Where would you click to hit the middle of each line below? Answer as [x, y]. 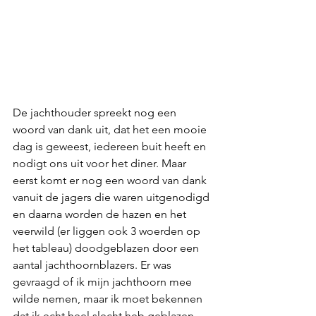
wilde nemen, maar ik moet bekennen [109, 298]
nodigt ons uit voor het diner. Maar [101, 163]
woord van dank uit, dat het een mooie [111, 129]
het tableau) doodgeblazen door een [107, 248]
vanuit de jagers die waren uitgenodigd [113, 197]
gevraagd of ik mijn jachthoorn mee [104, 281]
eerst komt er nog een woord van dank [111, 180]
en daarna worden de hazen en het [101, 214]
